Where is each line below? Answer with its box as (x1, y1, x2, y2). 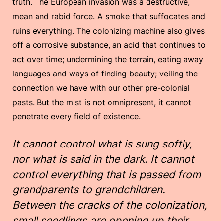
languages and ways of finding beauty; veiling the (12, 69, 198, 79)
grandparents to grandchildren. (12, 184, 165, 196)
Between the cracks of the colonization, (12, 199, 207, 212)
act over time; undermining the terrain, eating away (12, 54, 203, 65)
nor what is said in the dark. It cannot (12, 153, 194, 166)
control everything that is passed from (12, 168, 201, 181)
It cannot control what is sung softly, (12, 138, 192, 150)
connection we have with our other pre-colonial (12, 83, 190, 93)
